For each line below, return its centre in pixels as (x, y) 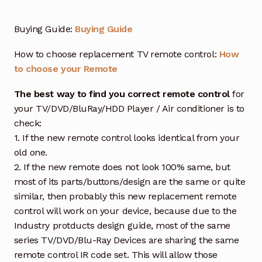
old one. (31, 152)
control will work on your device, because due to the (125, 211)
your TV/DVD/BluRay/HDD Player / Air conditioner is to (129, 108)
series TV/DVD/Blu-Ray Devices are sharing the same (126, 240)
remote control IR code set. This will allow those (116, 254)
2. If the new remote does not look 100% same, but (122, 167)
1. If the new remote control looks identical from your (127, 137)
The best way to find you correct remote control (122, 94)
